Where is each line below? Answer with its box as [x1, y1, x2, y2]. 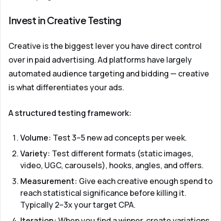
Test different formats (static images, [50, 148, 193, 159]
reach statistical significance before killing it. [20, 187, 186, 198]
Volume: [20, 132, 51, 143]
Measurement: [20, 176, 77, 186]
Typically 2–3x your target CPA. [20, 199, 136, 210]
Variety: [20, 148, 50, 159]
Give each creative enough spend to [77, 176, 213, 186]
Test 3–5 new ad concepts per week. [51, 132, 187, 143]
